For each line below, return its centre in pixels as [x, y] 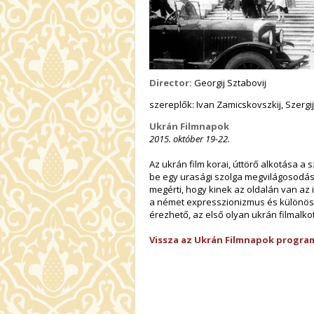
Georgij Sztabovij [229, 83]
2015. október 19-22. [190, 139]
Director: [171, 83]
